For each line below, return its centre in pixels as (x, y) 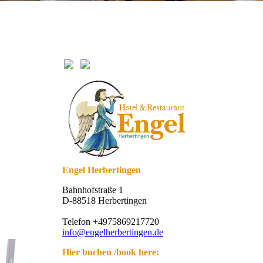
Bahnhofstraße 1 (93, 190)
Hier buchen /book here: (111, 252)
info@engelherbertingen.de (113, 232)
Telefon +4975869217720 (111, 221)
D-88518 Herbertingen (104, 200)
